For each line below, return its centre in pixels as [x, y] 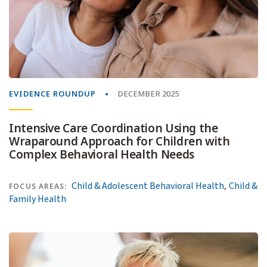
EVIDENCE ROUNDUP [52, 94]
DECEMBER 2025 [148, 94]
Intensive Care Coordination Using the [114, 128]
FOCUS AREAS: [38, 186]
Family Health [38, 199]
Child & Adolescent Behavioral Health [148, 186]
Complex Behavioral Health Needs [102, 154]
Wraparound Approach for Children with [119, 141]
